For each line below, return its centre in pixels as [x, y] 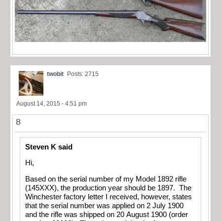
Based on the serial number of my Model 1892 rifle [106, 179]
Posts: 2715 [83, 74]
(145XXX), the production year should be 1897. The [108, 188]
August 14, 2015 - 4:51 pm [52, 103]
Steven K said [49, 147]
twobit [55, 74]
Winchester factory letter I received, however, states [109, 197]
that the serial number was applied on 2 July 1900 [104, 205]
